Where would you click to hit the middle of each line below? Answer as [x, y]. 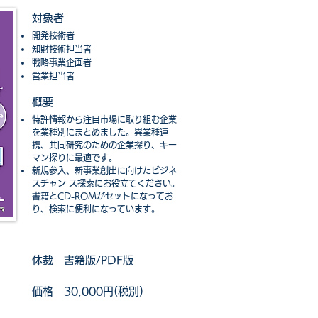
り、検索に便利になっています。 [96, 209]
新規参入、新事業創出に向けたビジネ [104, 171]
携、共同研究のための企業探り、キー [104, 145]
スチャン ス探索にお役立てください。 [106, 183]
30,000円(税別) [98, 292]
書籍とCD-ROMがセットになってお [103, 196]
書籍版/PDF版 [99, 261]
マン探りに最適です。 [75, 158]
